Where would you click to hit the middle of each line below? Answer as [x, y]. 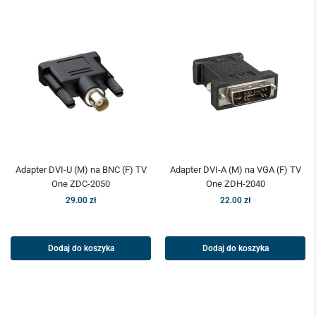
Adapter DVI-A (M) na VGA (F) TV [235, 170]
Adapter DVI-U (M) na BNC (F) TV [81, 170]
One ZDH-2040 [235, 184]
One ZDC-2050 [81, 184]
